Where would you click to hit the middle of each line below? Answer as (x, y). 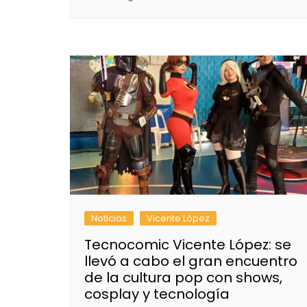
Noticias (109, 218)
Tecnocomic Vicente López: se (188, 244)
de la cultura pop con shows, (183, 277)
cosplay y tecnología (157, 294)
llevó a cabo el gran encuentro (191, 261)
